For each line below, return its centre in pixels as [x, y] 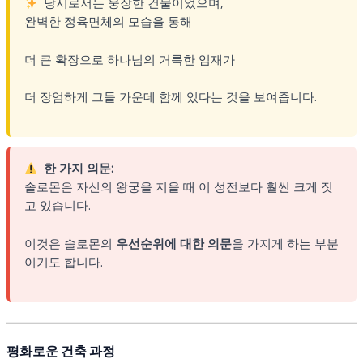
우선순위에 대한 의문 [173, 243]
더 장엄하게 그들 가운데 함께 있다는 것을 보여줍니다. [170, 96]
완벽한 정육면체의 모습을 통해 [108, 21]
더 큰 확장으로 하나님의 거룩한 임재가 [129, 59]
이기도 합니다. [63, 261]
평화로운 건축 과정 [60, 352]
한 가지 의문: [79, 168]
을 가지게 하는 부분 [285, 243]
